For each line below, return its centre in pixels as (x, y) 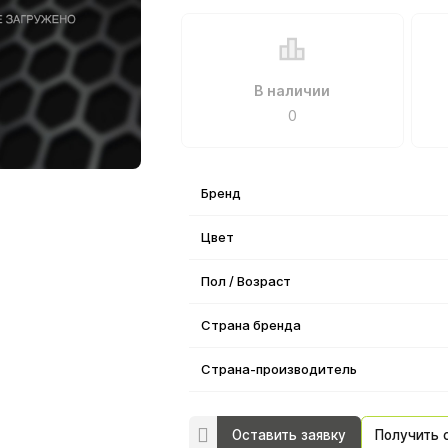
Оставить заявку (288, 435)
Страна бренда (251, 325)
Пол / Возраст (246, 281)
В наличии (292, 90)
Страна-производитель (279, 369)
